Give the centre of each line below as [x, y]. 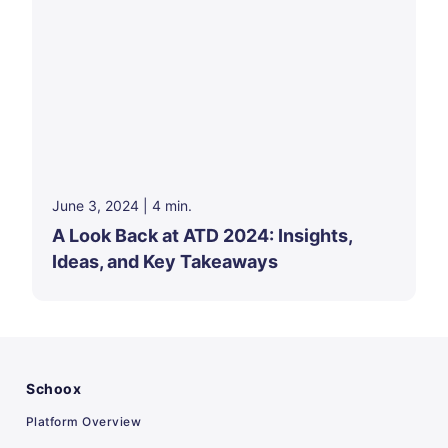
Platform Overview [84, 421]
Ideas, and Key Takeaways [165, 261]
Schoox [54, 388]
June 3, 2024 [95, 205]
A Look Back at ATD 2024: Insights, [202, 235]
